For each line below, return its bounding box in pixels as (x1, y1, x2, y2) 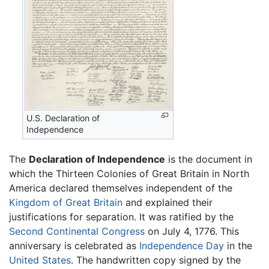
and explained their (122, 196, 213, 209)
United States (9, 254, 71, 267)
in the (224, 240, 252, 252)
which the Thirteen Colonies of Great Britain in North (9, 168, 249, 180)
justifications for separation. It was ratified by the (9, 211, 234, 223)
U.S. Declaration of (26, 113, 100, 124)
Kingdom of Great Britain (9, 196, 122, 209)
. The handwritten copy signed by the (71, 254, 241, 267)
